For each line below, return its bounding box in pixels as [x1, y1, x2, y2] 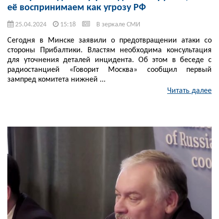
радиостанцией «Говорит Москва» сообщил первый [7, 66, 212, 74]
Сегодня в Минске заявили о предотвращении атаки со [7, 37, 212, 45]
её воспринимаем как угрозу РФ [7, 3, 146, 13]
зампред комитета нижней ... [7, 76, 106, 84]
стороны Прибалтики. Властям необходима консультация [7, 46, 212, 55]
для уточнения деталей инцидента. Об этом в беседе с [7, 56, 212, 65]
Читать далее [167, 87, 212, 95]
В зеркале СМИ [96, 21, 140, 29]
